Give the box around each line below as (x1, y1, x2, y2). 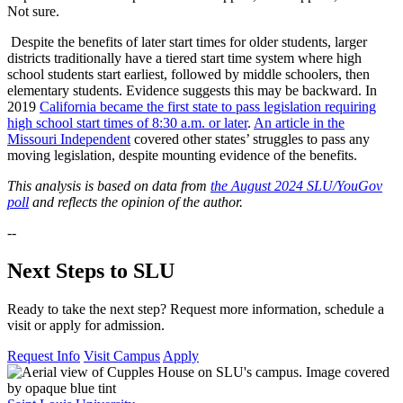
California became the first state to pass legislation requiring (40, 99, 376, 115)
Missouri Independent (7, 131, 130, 148)
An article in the (254, 115, 345, 131)
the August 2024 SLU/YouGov (210, 178, 382, 194)
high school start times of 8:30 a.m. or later (7, 115, 247, 131)
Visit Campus (84, 348, 160, 364)
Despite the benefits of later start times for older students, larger (7, 34, 367, 50)
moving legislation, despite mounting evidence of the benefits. (7, 148, 357, 164)
